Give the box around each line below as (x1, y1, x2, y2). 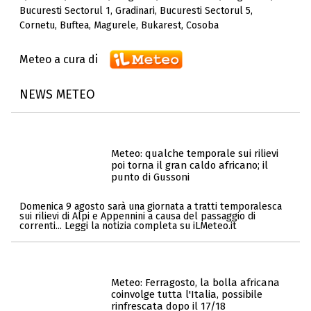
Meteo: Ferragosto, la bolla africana (111, 276, 280, 289)
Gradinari (115, 5, 155, 17)
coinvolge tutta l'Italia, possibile (111, 288, 262, 301)
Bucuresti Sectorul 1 (19, 5, 110, 17)
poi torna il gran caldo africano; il (111, 159, 268, 172)
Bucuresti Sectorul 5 (160, 5, 251, 17)
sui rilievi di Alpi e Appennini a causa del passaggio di (19, 210, 255, 222)
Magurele (94, 19, 136, 32)
